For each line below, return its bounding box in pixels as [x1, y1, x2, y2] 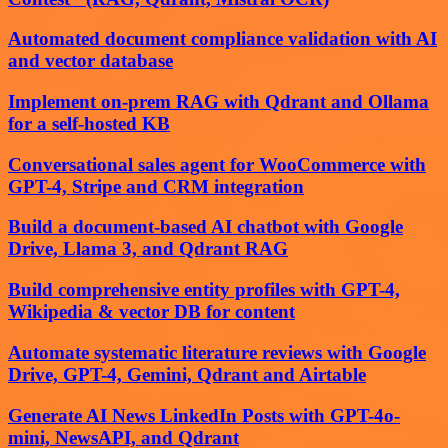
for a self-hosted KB [8, 113, 170, 134]
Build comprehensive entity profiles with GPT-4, [8, 279, 400, 301]
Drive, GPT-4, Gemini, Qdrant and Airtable [8, 363, 366, 385]
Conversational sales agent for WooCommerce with [8, 153, 426, 175]
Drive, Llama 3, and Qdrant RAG [8, 238, 288, 260]
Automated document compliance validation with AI [8, 28, 437, 50]
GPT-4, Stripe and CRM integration [8, 175, 304, 197]
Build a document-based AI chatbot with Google [8, 216, 403, 238]
